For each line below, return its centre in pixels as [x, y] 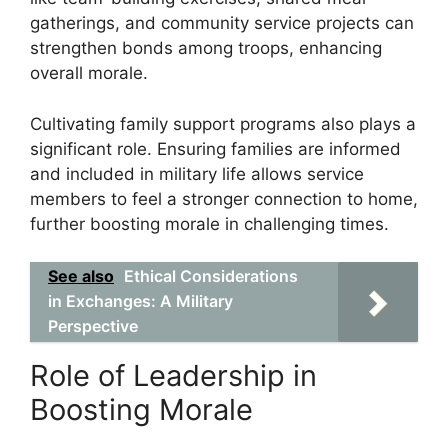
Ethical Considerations [211, 276]
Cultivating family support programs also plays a [223, 123]
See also [81, 276]
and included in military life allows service [197, 173]
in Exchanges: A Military [140, 301]
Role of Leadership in [173, 375]
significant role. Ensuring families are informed [215, 148]
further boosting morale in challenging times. [209, 223]
